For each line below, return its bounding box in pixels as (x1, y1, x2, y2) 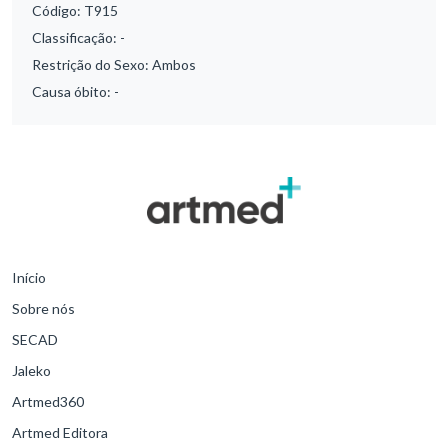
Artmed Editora (12, 424, 108, 441)
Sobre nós (12, 300, 75, 317)
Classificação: (32, 29, 120, 47)
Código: (32, 2, 84, 20)
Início (12, 269, 46, 286)
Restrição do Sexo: (32, 56, 152, 74)
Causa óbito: (32, 83, 114, 101)
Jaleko (12, 362, 51, 379)
